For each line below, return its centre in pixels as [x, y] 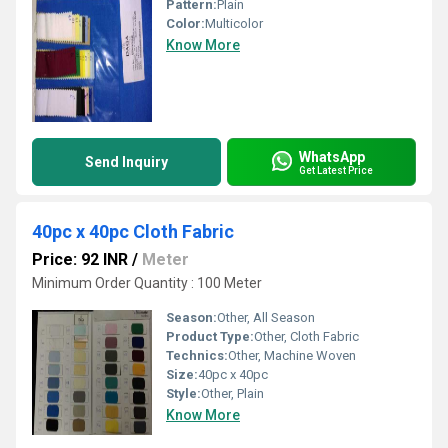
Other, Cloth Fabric [306, 336]
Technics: [197, 355]
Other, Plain [232, 393]
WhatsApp [332, 156]
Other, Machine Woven [292, 355]
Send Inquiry [126, 162]
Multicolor [234, 23]
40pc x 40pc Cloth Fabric [133, 231]
